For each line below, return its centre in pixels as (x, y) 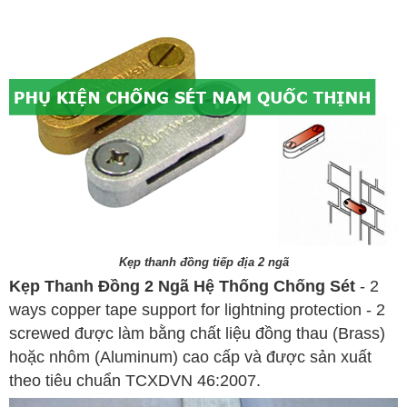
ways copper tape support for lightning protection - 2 (197, 310)
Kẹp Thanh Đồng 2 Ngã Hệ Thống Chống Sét (182, 287)
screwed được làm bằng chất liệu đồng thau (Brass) (197, 334)
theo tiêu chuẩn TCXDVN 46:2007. (135, 381)
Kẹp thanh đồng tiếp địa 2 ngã (203, 263)
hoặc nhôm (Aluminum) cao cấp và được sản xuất (190, 357)
